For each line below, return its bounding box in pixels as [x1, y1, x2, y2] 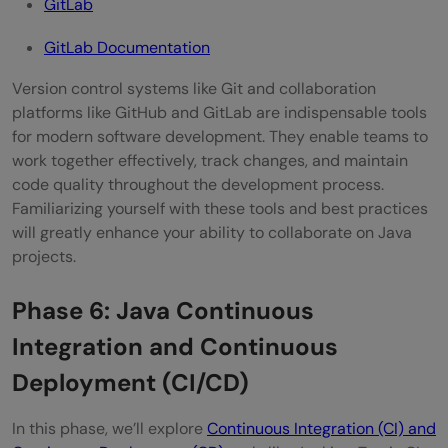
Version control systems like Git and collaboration [12, 77, 376, 99]
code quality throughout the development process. [12, 173, 384, 195]
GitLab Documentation [44, 36, 210, 58]
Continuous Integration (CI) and [207, 417, 436, 439]
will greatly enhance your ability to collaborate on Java [12, 221, 412, 243]
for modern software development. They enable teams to [12, 125, 428, 147]
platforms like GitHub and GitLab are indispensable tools [12, 101, 427, 123]
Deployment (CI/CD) [12, 366, 249, 398]
